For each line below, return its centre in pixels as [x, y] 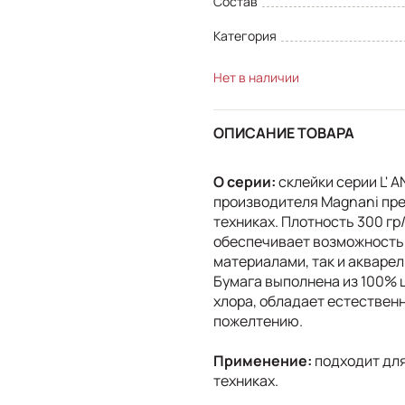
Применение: [263, 360]
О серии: [245, 181]
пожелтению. [258, 320]
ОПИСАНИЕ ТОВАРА [284, 133]
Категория [245, 35]
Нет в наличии [256, 77]
